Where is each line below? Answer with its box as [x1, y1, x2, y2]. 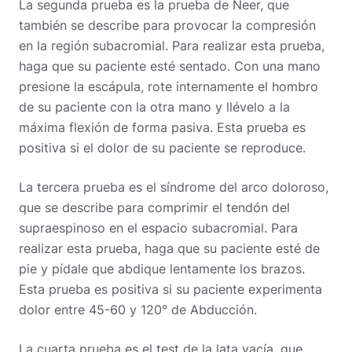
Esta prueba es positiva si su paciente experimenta [19, 280, 322, 297]
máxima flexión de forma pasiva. [19, 119, 217, 135]
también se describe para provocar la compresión [19, 16, 316, 33]
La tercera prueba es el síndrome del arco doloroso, [19, 178, 328, 195]
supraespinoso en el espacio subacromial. [19, 219, 271, 236]
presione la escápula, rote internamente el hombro [19, 78, 318, 94]
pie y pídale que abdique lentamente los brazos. [19, 260, 305, 277]
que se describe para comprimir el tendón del [19, 199, 290, 215]
